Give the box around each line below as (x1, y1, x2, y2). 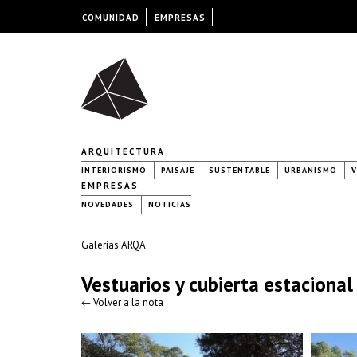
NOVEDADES (81, 199, 134, 210)
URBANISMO (284, 165, 337, 175)
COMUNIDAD (81, 12, 139, 23)
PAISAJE (161, 165, 194, 175)
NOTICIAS (148, 199, 191, 210)
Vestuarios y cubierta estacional (81, 272, 353, 297)
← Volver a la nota (81, 296, 163, 309)
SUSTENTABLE (209, 165, 270, 175)
